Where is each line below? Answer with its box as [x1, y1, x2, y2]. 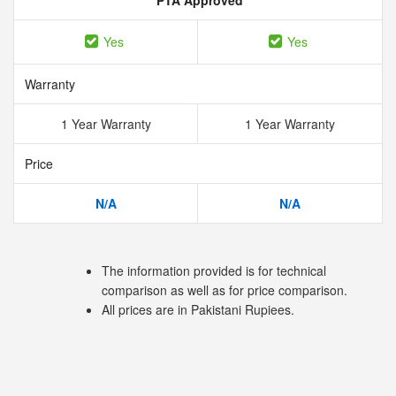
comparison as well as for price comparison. [102, 281, 347, 299]
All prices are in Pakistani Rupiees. [102, 301, 294, 318]
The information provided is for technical [102, 262, 326, 279]
